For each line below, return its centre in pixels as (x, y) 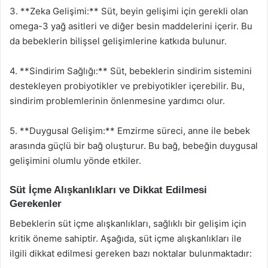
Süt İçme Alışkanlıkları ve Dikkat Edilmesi (108, 190)
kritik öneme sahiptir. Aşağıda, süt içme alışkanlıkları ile (126, 238)
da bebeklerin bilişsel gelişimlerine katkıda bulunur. (118, 41)
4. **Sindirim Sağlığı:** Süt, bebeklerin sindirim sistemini (131, 71)
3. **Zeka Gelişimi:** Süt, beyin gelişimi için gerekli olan (129, 11)
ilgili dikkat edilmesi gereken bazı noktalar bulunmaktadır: (131, 253)
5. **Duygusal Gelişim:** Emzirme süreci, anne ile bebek (130, 131)
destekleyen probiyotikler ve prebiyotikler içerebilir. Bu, (127, 86)
